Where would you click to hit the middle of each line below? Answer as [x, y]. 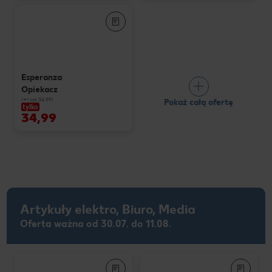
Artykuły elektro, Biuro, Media [108, 209]
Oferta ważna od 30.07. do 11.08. [96, 224]
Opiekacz [39, 89]
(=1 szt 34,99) [37, 99]
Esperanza [42, 77]
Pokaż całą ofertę [199, 102]
